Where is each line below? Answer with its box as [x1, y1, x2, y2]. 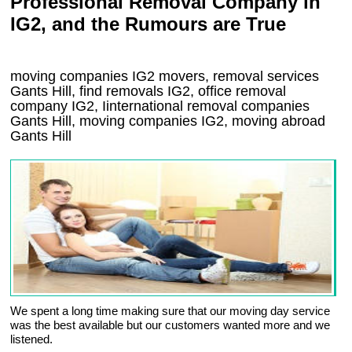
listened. [10, 332, 53, 346]
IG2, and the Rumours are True [10, 13, 287, 35]
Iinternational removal [102, 98, 238, 114]
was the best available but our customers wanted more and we [10, 318, 331, 332]
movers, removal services [155, 68, 320, 84]
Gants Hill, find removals [10, 83, 168, 99]
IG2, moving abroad [201, 113, 326, 129]
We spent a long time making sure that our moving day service [10, 304, 331, 317]
